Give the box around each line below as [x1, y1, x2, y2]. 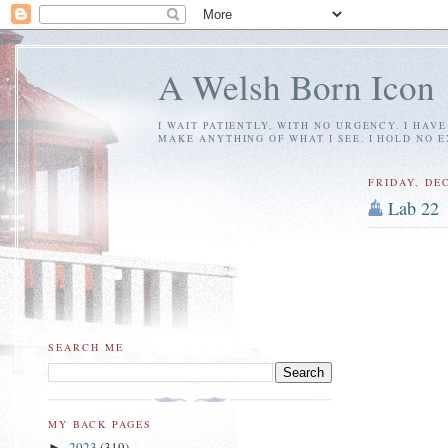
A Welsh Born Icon [158, 63, 435, 110]
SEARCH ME [48, 339, 125, 354]
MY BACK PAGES [48, 416, 153, 431]
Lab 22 [388, 195, 440, 220]
